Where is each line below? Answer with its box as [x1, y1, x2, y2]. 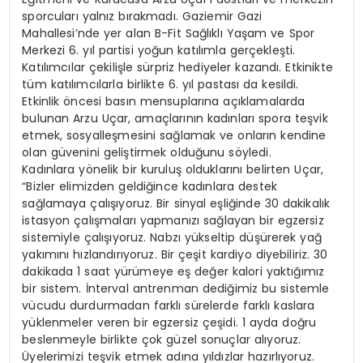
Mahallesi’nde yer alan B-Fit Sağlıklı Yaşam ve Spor [22, 25, 315, 42]
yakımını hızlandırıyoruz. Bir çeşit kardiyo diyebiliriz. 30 [22, 246, 328, 263]
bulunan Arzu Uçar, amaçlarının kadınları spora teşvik [22, 110, 328, 127]
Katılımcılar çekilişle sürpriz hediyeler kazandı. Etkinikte [22, 59, 333, 76]
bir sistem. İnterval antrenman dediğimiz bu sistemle [22, 280, 330, 297]
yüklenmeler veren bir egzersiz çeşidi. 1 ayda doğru [22, 314, 317, 331]
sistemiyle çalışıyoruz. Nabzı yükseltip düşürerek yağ [22, 229, 322, 246]
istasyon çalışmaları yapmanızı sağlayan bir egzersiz [22, 212, 324, 229]
